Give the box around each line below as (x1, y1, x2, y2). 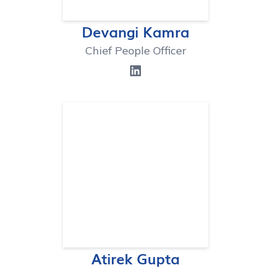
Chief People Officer (85, 44, 186, 57)
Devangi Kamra (82, 21, 189, 42)
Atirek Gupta (91, 247, 180, 269)
